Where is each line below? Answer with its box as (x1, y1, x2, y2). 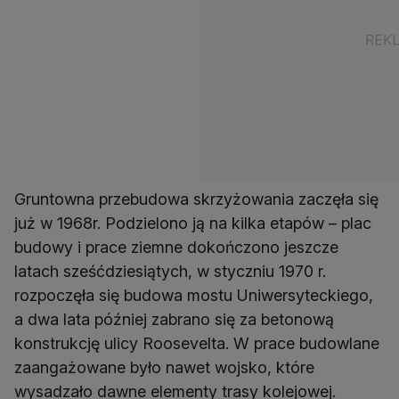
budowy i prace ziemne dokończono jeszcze (14, 238, 338, 257)
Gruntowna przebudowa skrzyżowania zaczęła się (14, 190, 379, 209)
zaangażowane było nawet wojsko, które (14, 358, 314, 378)
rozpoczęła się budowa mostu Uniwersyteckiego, (14, 286, 373, 305)
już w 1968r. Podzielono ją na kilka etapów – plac (14, 214, 371, 233)
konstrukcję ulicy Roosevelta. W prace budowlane (14, 334, 379, 354)
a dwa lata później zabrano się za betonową (14, 310, 334, 330)
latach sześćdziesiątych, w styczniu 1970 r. (14, 262, 326, 281)
